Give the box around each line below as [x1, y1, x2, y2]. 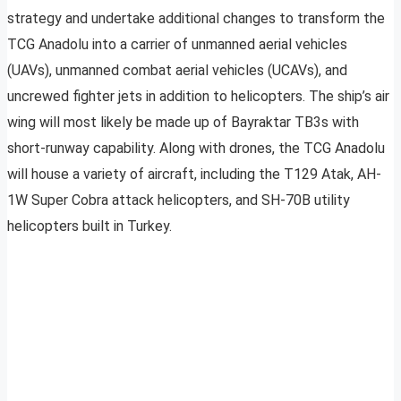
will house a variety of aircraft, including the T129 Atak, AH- [7, 166, 381, 183]
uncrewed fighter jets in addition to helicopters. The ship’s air [7, 88, 389, 106]
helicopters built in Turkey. [7, 218, 172, 235]
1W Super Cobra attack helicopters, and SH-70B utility [7, 192, 350, 209]
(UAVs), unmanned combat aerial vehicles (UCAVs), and [7, 62, 347, 80]
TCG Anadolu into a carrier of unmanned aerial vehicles [7, 36, 347, 54]
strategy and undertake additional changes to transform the [7, 10, 385, 28]
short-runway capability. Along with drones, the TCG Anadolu [7, 140, 385, 158]
